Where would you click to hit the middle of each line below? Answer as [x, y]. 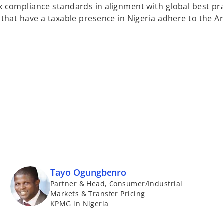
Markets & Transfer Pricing [98, 193]
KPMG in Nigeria [79, 203]
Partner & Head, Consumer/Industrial [116, 183]
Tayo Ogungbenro [88, 172]
